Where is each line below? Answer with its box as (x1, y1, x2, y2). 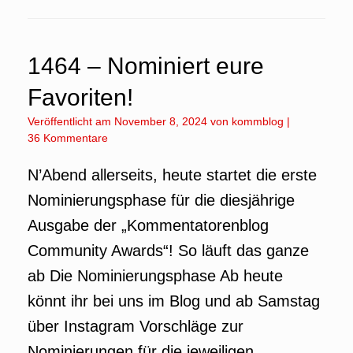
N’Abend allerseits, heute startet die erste (28, 166, 317, 184)
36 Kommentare (28, 132, 108, 144)
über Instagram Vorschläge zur (28, 318, 243, 335)
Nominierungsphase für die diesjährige (28, 191, 295, 209)
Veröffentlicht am (34, 115, 114, 128)
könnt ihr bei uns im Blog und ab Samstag (28, 292, 320, 310)
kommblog (232, 115, 284, 128)
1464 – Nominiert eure (28, 53, 264, 79)
